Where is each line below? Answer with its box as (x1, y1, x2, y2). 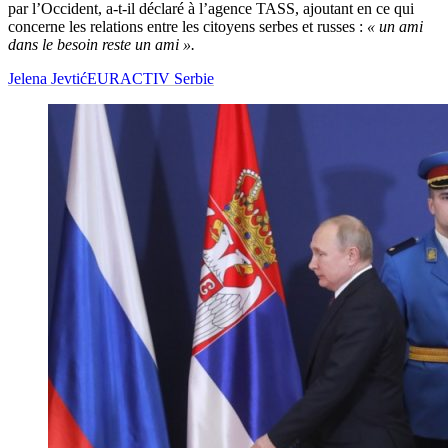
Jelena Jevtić (8, 70, 87, 88)
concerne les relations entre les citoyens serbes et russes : (8, 18, 367, 36)
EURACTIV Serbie (87, 70, 214, 88)
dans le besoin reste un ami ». (8, 36, 195, 54)
